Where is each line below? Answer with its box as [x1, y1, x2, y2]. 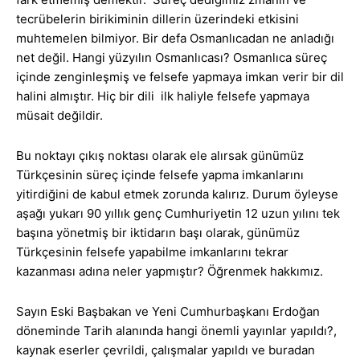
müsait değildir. [16, 108, 103, 124]
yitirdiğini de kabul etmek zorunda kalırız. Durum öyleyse [16, 186, 338, 202]
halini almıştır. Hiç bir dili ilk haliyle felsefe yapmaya [16, 88, 309, 104]
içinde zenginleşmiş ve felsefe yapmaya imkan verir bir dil [16, 69, 344, 85]
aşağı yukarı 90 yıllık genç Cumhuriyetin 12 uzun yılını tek [16, 206, 340, 222]
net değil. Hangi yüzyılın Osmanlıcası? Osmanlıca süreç [16, 50, 327, 66]
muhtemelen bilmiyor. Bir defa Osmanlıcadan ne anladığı [16, 31, 334, 47]
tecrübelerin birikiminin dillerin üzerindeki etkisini [16, 11, 299, 27]
